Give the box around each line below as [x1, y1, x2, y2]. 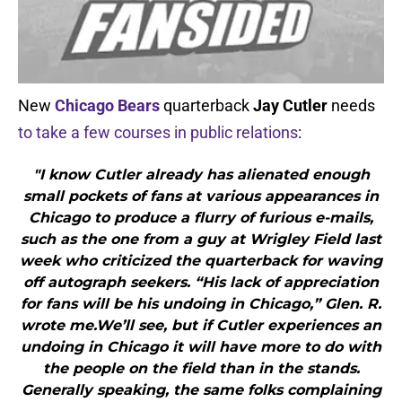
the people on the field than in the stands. [42, 360, 360, 378]
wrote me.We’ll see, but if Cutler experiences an [21, 317, 381, 335]
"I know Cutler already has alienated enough [32, 166, 370, 184]
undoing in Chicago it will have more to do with [21, 338, 381, 356]
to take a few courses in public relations [18, 123, 298, 143]
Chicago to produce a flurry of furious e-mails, [29, 209, 373, 227]
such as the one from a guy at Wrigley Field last [21, 231, 381, 249]
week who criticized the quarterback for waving [20, 252, 382, 270]
